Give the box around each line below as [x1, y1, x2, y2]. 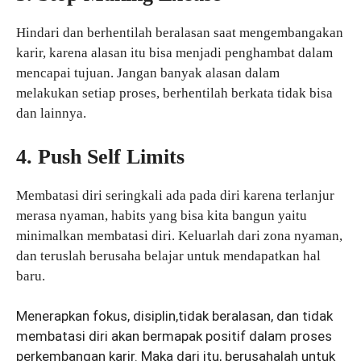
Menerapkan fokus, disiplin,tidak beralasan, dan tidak [16, 308, 333, 325]
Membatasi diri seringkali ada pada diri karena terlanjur [16, 187, 334, 203]
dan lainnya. [16, 106, 86, 122]
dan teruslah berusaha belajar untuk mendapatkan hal [16, 247, 321, 263]
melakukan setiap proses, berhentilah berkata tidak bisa [16, 85, 333, 102]
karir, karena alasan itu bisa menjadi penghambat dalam [16, 45, 333, 61]
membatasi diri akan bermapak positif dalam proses [16, 328, 332, 345]
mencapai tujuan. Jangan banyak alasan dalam [16, 65, 280, 81]
